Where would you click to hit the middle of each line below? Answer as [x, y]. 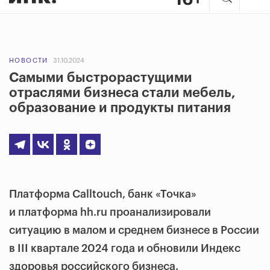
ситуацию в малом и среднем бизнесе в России [134, 230]
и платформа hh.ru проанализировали [110, 212]
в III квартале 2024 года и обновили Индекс [125, 248]
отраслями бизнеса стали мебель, [122, 93]
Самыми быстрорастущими [101, 78]
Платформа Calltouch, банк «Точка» [103, 194]
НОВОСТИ [29, 61]
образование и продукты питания [120, 108]
